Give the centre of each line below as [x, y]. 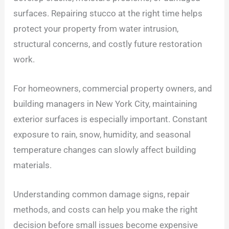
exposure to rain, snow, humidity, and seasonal [102, 135]
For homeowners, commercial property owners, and [113, 89]
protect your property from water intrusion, [96, 28]
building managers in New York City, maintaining [106, 104]
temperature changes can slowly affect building [105, 150]
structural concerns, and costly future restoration [108, 44]
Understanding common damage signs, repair [102, 194]
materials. [33, 165]
